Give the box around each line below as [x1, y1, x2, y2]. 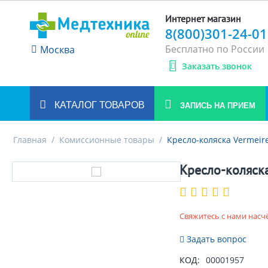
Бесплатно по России [165, 42, 265, 56]
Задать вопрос [184, 233, 246, 245]
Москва [40, 42, 75, 56]
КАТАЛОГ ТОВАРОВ [52, 100, 145, 110]
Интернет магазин [165, 13, 242, 25]
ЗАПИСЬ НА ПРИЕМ [178, 101, 255, 110]
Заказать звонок [182, 60, 252, 72]
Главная [13, 134, 47, 145]
